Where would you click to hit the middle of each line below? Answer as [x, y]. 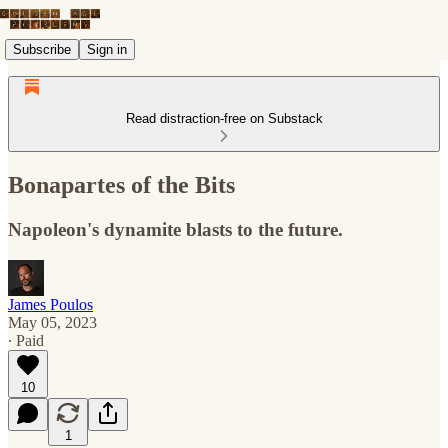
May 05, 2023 [52, 322]
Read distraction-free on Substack [224, 118]
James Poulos [50, 304]
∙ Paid [26, 340]
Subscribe [42, 49]
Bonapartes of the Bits [121, 184]
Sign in [107, 49]
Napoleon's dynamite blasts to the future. [175, 229]
